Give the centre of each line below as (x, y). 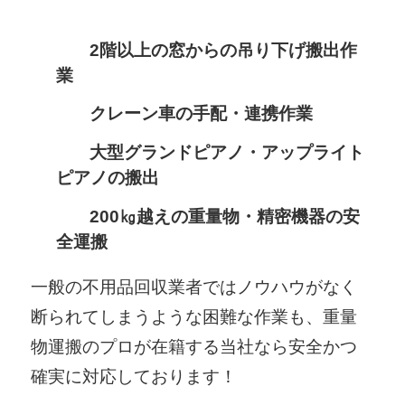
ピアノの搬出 (108, 178)
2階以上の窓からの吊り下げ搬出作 (224, 50)
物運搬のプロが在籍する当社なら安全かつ (194, 346)
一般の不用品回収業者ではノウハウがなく (194, 287)
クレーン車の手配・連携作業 (202, 114)
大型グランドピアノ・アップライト (227, 152)
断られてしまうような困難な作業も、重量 (194, 316)
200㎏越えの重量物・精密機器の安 (225, 216)
